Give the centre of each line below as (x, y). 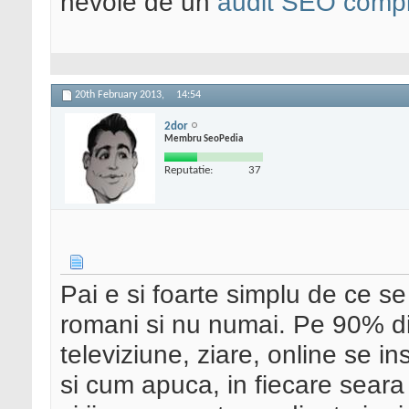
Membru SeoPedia (204, 139)
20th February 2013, (121, 95)
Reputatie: (189, 170)
